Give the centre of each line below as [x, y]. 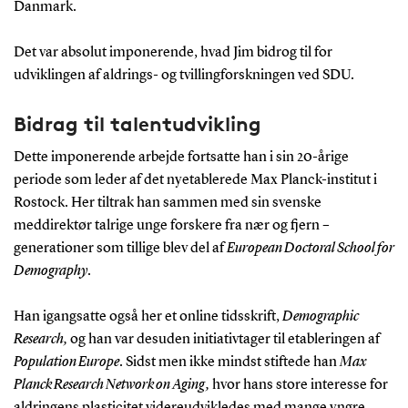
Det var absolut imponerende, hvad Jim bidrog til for [173, 52]
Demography [50, 271]
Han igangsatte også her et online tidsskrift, [148, 316]
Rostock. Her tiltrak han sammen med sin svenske [167, 203]
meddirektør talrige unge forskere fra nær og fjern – [171, 225]
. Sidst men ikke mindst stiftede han [229, 362]
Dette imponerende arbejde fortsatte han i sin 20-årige [181, 157]
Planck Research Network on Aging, [111, 385]
